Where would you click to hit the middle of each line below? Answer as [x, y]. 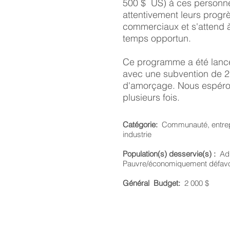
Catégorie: [140, 124]
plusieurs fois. [151, 97]
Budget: [167, 183]
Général [136, 183]
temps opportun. [157, 38]
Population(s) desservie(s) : [169, 154]
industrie [137, 134]
